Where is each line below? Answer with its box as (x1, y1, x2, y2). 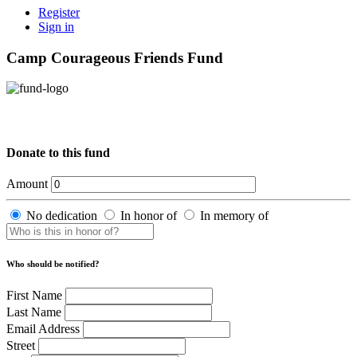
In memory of (200, 208, 269, 222)
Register (38, 6, 80, 19)
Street (6, 338, 35, 352)
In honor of (120, 208, 177, 222)
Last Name (6, 304, 61, 319)
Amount (6, 176, 48, 190)
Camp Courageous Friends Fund (6, 49, 223, 66)
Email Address (6, 321, 80, 335)
